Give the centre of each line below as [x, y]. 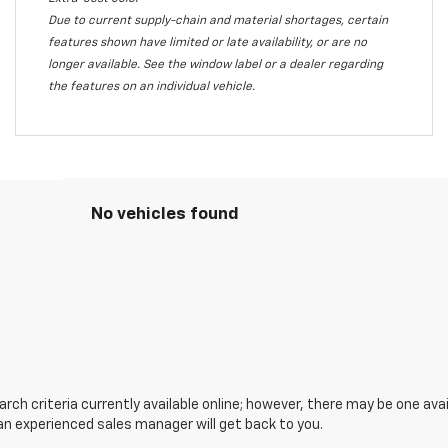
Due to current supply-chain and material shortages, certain [217, 20]
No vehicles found [165, 214]
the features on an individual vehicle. [151, 86]
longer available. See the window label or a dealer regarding [215, 64]
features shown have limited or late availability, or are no [207, 42]
